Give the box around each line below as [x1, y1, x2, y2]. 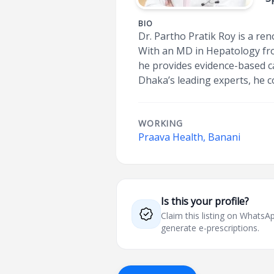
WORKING [138, 117, 183, 129]
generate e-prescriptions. [161, 222, 260, 234]
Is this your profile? [161, 194, 250, 208]
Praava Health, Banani [138, 130, 241, 144]
